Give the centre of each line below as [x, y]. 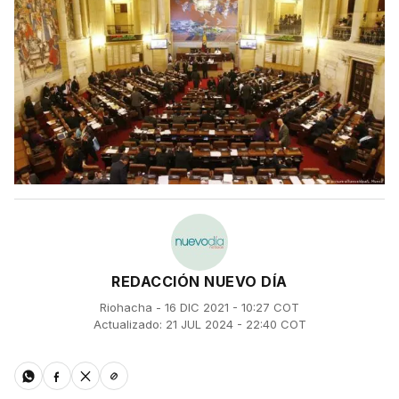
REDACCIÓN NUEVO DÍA [199, 282]
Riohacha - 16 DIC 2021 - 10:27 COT [199, 308]
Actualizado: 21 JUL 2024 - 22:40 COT [199, 325]
